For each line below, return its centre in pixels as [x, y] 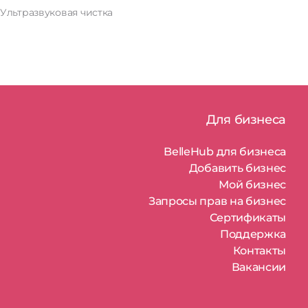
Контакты [259, 251]
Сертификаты [247, 218]
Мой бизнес [252, 185]
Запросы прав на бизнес [217, 201]
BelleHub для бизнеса [225, 152]
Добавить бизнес [237, 168]
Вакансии [258, 267]
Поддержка [253, 234]
